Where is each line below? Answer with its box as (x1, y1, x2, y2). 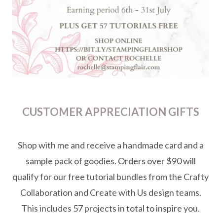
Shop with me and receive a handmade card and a (17, 139, 204, 150)
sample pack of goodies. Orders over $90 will (25, 155, 196, 166)
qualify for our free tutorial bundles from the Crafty (12, 171, 209, 182)
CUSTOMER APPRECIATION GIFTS (22, 105, 199, 118)
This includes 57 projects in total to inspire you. (21, 202, 200, 214)
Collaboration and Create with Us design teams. (20, 186, 201, 198)
